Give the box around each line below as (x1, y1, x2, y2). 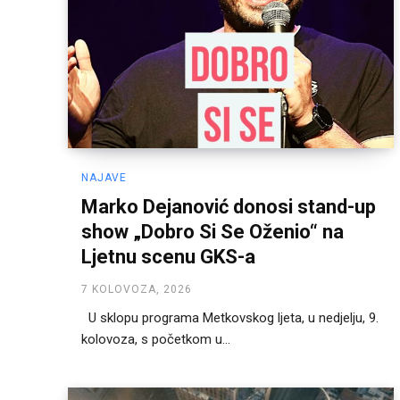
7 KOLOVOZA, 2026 (81, 283, 192, 296)
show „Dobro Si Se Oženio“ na (81, 221, 344, 244)
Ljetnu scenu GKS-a (81, 246, 255, 269)
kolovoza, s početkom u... (81, 331, 230, 348)
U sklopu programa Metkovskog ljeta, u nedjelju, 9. (81, 310, 379, 327)
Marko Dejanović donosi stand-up (81, 196, 376, 219)
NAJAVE (81, 171, 127, 185)
